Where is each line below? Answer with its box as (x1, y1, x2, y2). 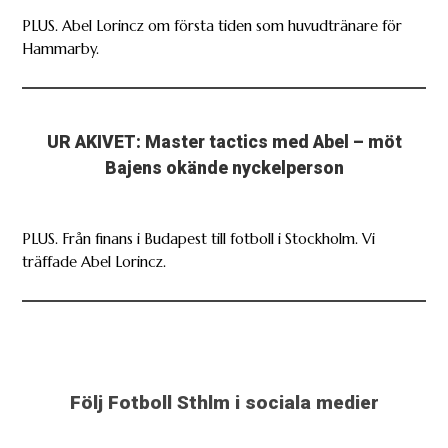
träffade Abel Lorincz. (22, 252, 167, 271)
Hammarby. (22, 40, 100, 59)
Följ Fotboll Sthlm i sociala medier (69, 390, 379, 414)
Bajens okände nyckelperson (104, 158, 344, 179)
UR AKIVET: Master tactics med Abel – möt (46, 132, 402, 153)
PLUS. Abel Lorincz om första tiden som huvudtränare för (22, 17, 403, 36)
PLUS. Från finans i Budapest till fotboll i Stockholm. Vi (22, 229, 376, 248)
